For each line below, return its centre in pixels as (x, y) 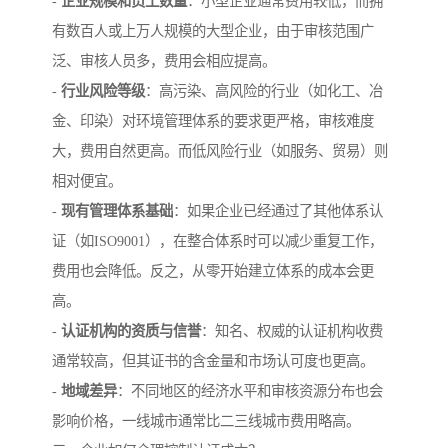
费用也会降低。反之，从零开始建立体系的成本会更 (213, 271)
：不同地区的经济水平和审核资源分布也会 (250, 391)
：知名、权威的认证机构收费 (292, 331)
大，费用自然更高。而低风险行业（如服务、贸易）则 (220, 151)
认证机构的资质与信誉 (131, 331)
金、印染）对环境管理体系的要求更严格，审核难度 (213, 121)
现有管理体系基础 (117, 211)
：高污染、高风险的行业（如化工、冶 (264, 91)
